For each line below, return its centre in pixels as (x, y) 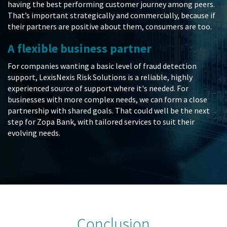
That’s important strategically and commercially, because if (111, 15)
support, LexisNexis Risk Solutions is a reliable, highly (100, 77)
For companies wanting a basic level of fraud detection (102, 66)
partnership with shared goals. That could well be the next (109, 111)
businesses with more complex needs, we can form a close (107, 100)
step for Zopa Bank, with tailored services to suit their (101, 122)
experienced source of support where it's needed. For (98, 88)
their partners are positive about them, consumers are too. (110, 27)
